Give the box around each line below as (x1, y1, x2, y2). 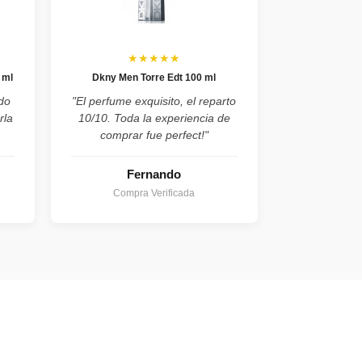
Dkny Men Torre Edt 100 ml (92, 72, 217, 84)
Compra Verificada (113, 187, 196, 200)
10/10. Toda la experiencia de (78, 112, 230, 125)
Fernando (127, 167, 182, 182)
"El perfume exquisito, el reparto (72, 95, 237, 108)
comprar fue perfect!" (99, 128, 208, 142)
